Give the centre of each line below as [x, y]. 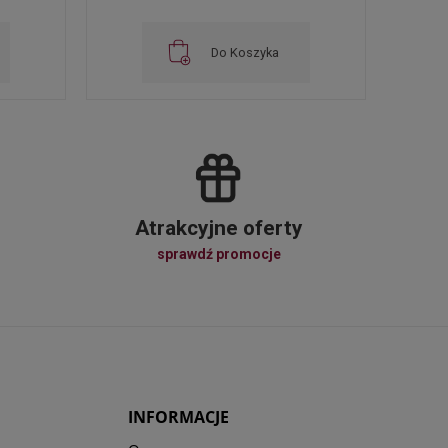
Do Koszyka [245, 52]
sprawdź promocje [218, 254]
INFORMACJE [178, 417]
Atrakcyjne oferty [218, 228]
